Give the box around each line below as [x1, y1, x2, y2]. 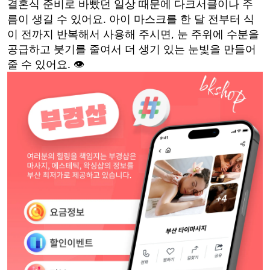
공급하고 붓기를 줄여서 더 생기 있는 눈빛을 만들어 [7, 42, 256, 57]
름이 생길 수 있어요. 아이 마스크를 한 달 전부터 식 [7, 11, 254, 27]
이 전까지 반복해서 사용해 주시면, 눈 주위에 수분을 [7, 27, 259, 42]
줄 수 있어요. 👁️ [7, 57, 84, 72]
